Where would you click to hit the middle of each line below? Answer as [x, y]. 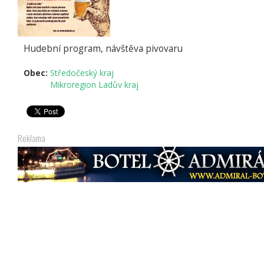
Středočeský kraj [82, 73]
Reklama [32, 138]
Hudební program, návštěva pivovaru [103, 49]
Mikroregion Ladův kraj [94, 85]
